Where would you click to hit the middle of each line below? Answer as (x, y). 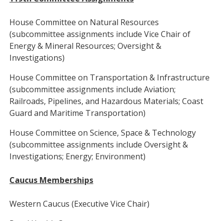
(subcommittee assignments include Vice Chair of (100, 34)
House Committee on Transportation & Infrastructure (110, 77)
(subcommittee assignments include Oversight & (99, 145)
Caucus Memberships (52, 180)
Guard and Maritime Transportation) (78, 113)
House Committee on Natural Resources (84, 22)
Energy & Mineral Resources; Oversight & (86, 46)
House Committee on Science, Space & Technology (103, 133)
